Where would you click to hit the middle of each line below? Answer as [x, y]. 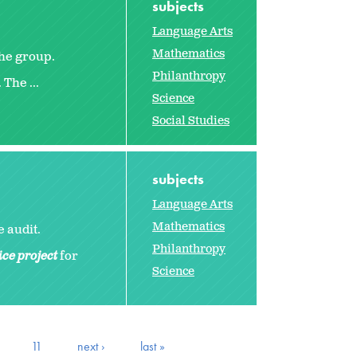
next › [91, 346]
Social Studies [191, 120]
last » [153, 346]
